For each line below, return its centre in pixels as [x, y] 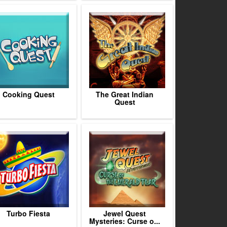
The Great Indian [125, 94]
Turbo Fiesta [28, 213]
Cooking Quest [28, 94]
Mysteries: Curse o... [125, 221]
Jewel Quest [125, 213]
